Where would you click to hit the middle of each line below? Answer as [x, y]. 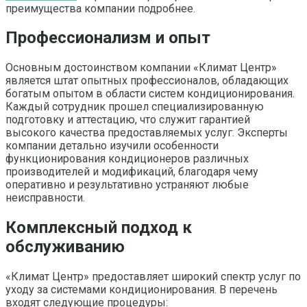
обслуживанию [65, 247]
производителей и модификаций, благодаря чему [132, 172]
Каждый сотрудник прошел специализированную [135, 107]
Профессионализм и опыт [108, 38]
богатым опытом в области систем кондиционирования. [150, 94]
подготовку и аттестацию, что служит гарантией [128, 120]
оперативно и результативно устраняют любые [127, 185]
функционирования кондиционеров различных [127, 159]
